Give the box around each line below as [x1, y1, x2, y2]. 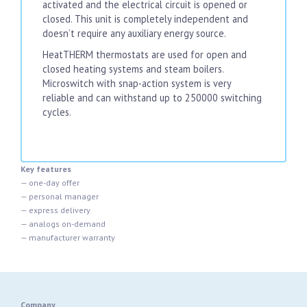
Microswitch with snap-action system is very [42, 77, 231, 90]
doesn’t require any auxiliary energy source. [42, 27, 226, 40]
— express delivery [21, 205, 90, 215]
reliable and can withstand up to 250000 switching [42, 91, 262, 104]
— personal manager [21, 191, 99, 201]
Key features [21, 164, 71, 174]
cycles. [42, 106, 71, 119]
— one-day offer [21, 177, 79, 188]
